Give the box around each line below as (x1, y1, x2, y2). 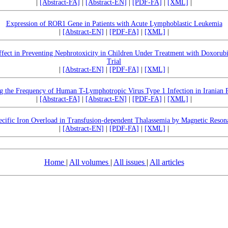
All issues (113, 158, 147, 166)
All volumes (69, 158, 110, 166)
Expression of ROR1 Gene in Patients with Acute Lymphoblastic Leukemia (6, 20, 222, 27)
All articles (149, 158, 184, 166)
